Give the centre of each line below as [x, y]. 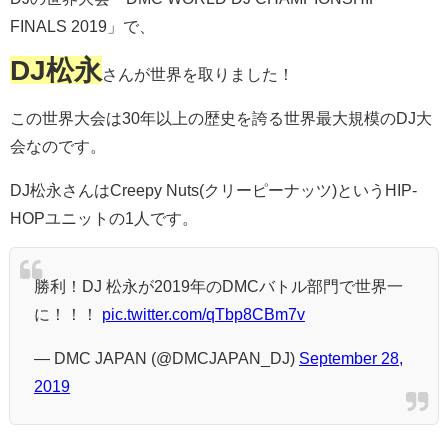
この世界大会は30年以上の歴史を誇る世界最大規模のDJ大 [221, 118]
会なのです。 [58, 146]
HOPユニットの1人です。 [104, 218]
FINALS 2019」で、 [82, 26]
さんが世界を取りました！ [198, 74]
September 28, [351, 358]
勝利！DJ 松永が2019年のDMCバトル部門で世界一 [218, 286]
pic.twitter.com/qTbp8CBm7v [203, 314]
